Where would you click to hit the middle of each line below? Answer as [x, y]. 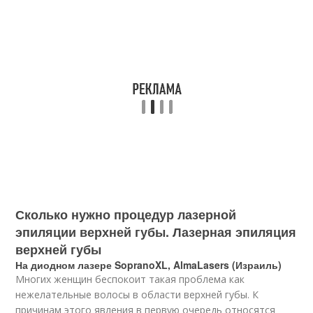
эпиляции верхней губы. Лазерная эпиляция [156, 232]
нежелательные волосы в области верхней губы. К [137, 295]
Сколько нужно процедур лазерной [126, 215]
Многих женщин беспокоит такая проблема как [130, 279]
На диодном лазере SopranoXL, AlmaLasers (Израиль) [149, 265]
